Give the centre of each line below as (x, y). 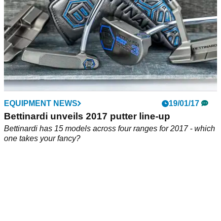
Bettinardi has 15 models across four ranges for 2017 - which (110, 129)
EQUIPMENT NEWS (41, 104)
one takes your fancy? (42, 139)
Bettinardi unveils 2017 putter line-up (87, 116)
